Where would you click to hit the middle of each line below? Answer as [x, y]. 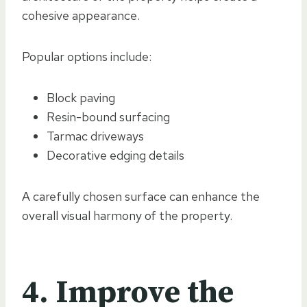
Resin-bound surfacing [108, 116]
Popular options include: [87, 56]
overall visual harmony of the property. [127, 215]
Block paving [81, 97]
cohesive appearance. [81, 15]
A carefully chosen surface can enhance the [141, 196]
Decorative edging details [115, 155]
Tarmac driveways [95, 136]
